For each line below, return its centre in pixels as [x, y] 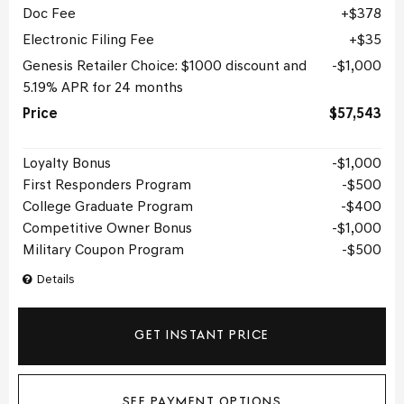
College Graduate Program [108, 207]
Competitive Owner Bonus [107, 229]
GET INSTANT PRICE [202, 335]
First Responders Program [107, 185]
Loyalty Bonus [67, 164]
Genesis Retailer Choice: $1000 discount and [165, 66]
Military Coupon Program [103, 250]
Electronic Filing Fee [88, 40]
